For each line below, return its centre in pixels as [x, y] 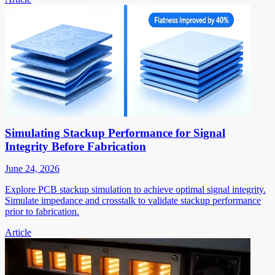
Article [18, 232]
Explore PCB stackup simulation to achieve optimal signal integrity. [135, 189]
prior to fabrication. [42, 211]
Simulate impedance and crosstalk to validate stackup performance [133, 200]
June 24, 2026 [32, 168]
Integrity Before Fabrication [76, 146]
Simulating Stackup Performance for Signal [115, 133]
